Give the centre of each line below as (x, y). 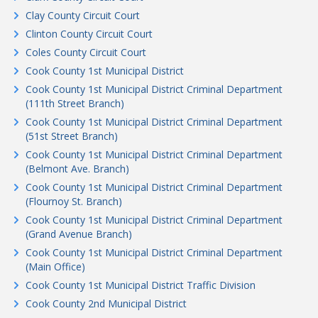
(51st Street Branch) (72, 136)
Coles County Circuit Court (86, 52)
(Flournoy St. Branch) (74, 201)
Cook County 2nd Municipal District (106, 303)
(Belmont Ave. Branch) (77, 169)
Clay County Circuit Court (83, 15)
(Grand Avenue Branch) (79, 234)
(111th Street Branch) (75, 103)
